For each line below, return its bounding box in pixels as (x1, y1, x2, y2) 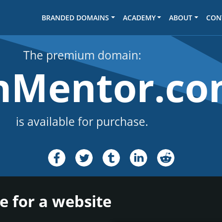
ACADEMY (122, 13, 156, 22)
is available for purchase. (16, 114, 148, 129)
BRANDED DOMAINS (42, 13, 110, 22)
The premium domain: (23, 48, 141, 63)
